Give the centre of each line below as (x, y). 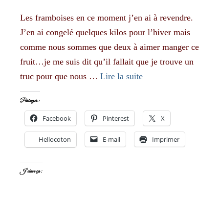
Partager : (30, 101)
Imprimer (166, 139)
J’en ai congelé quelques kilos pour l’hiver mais (105, 32)
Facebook (57, 118)
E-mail (111, 139)
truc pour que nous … (60, 76)
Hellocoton (55, 139)
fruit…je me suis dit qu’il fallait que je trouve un (107, 61)
